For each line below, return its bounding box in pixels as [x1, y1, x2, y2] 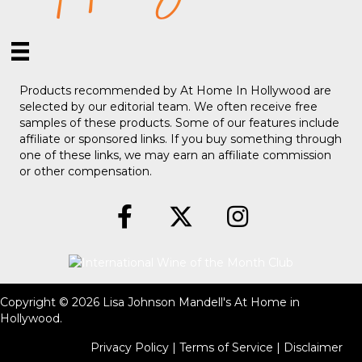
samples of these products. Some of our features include [19, 115, 339, 130]
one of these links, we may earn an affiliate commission [19, 147, 331, 162]
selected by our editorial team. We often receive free [19, 99, 318, 114]
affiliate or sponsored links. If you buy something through [19, 131, 342, 146]
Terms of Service [179, 339, 273, 355]
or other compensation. [19, 163, 152, 179]
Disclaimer [284, 339, 343, 355]
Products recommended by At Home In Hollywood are [19, 82, 331, 98]
